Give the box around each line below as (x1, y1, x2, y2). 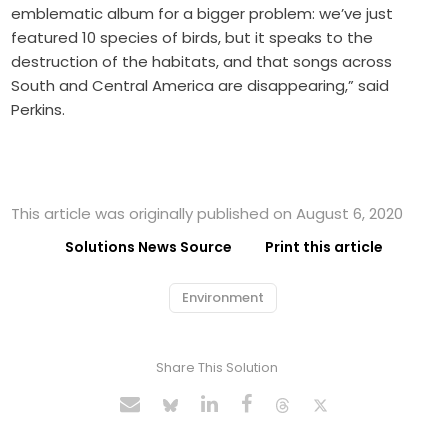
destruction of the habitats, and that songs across (11, 50, 393, 72)
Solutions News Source (65, 236, 232, 257)
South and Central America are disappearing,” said (11, 74, 390, 96)
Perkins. (11, 98, 66, 120)
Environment (182, 287, 264, 307)
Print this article (265, 236, 383, 257)
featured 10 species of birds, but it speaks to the (11, 26, 374, 48)
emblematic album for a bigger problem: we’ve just (11, 2, 394, 24)
